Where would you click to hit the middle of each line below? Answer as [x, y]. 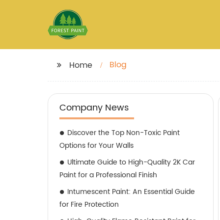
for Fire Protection [89, 205]
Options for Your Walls [96, 146]
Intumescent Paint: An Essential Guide [131, 192]
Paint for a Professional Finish [108, 175]
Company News [94, 108]
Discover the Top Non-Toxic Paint [124, 133]
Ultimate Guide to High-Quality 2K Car [131, 162]
